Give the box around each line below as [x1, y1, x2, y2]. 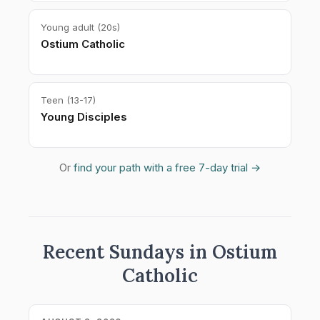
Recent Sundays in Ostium [43, 240, 277, 264]
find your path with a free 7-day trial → [74, 161, 261, 174]
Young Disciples [41, 110, 127, 124]
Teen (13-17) [41, 94, 96, 106]
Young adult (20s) [41, 21, 120, 33]
